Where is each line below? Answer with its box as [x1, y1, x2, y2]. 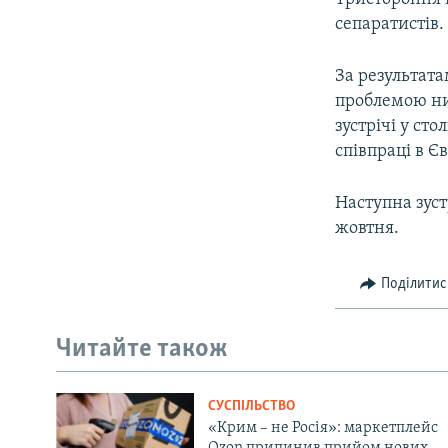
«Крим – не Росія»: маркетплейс [207, 419, 438, 436]
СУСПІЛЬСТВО [207, 398, 295, 414]
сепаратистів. [335, 14, 445, 34]
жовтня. [335, 218, 400, 238]
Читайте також [56, 336, 228, 364]
